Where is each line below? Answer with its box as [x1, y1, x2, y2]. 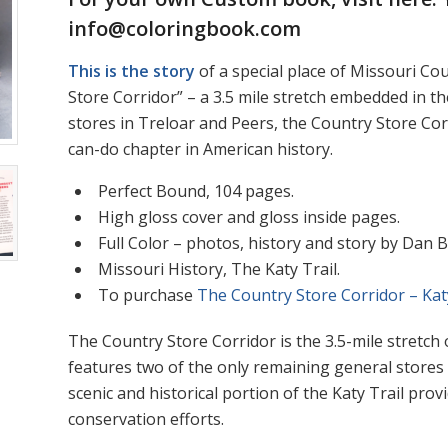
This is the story [68, 59, 196, 82]
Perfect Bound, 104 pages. [98, 179, 295, 202]
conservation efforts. [68, 407, 225, 430]
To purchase [98, 283, 198, 306]
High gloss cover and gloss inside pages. [98, 205, 401, 228]
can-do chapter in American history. [68, 137, 334, 160]
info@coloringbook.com [68, 15, 302, 42]
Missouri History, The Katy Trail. [98, 257, 341, 280]
